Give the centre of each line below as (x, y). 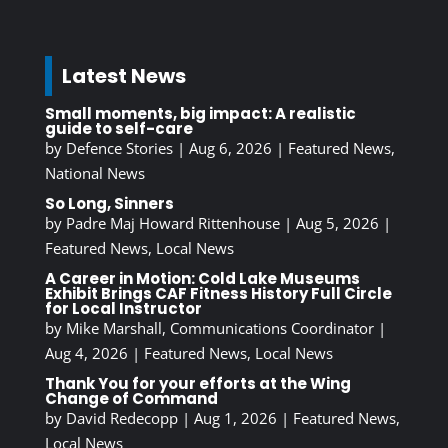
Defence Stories (119, 147)
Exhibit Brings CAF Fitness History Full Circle (218, 293)
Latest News (123, 75)
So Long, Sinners (109, 203)
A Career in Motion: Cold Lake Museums (202, 278)
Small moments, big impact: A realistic (200, 113)
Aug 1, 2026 (235, 417)
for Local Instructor (123, 308)
